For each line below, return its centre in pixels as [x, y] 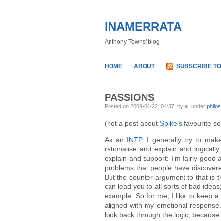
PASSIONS [129, 97]
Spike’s [171, 123]
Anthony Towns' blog [132, 42]
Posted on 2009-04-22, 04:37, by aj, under [156, 106]
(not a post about [132, 123]
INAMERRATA [143, 26]
